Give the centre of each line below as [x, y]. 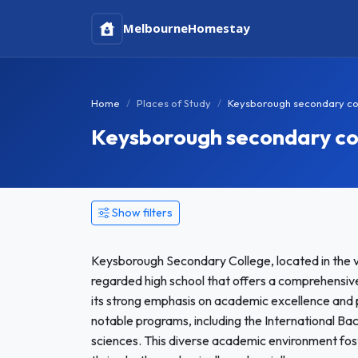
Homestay [219, 28]
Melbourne [155, 28]
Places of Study [174, 103]
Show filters [142, 213]
